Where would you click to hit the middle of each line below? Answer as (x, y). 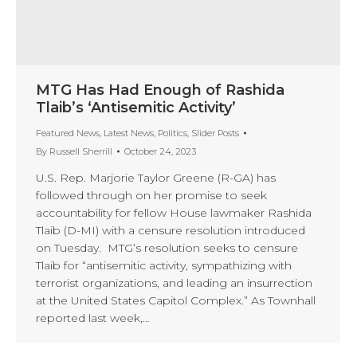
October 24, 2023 (160, 151)
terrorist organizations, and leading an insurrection (174, 282)
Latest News (129, 133)
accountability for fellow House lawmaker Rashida (174, 212)
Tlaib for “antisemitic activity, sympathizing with (164, 265)
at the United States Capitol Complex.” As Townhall (176, 300)
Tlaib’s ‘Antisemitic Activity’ (136, 107)
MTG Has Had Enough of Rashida (160, 90)
